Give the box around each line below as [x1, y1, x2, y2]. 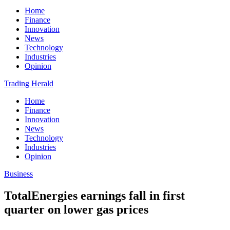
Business [4, 169, 33, 178]
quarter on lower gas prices [4, 202, 148, 216]
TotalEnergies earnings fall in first [4, 188, 185, 202]
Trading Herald [4, 79, 53, 88]
